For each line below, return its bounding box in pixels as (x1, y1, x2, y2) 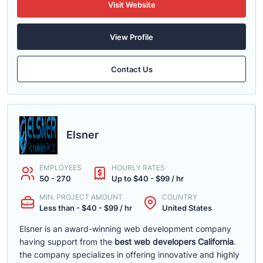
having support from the (19, 237, 112, 247)
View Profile (110, 32, 153, 42)
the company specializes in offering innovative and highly (19, 249, 240, 259)
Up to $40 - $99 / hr (112, 174, 184, 183)
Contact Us (110, 64, 153, 74)
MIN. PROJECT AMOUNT (39, 193, 123, 201)
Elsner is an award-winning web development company (19, 224, 231, 234)
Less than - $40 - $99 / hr (39, 203, 132, 213)
